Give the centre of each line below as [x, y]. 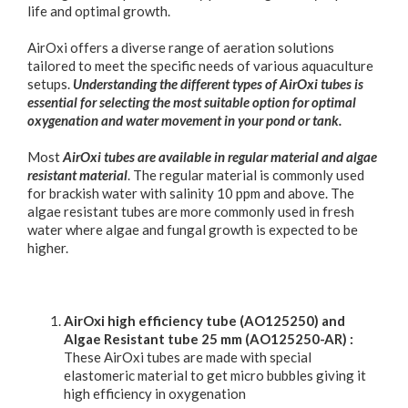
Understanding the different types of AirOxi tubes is [218, 83]
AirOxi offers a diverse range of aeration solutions [181, 47]
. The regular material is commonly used [246, 174]
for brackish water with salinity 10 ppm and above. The [191, 193]
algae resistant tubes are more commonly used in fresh [191, 211]
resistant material [77, 174]
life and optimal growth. [99, 10]
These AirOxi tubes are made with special [188, 357]
